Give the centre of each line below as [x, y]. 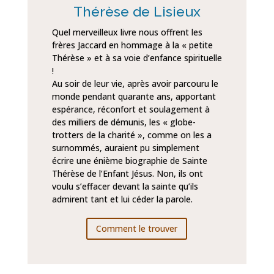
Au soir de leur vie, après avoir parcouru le [135, 84]
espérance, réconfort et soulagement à [131, 109]
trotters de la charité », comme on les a [131, 135]
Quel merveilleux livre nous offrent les [127, 32]
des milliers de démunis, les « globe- [124, 122]
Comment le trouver [137, 229]
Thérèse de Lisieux [137, 12]
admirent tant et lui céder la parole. [122, 199]
